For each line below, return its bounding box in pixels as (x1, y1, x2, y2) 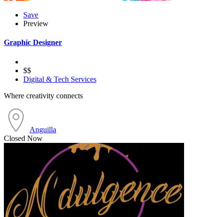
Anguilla (30, 125, 56, 134)
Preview (23, 19, 48, 28)
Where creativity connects (4, 91, 83, 100)
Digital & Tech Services (23, 75, 96, 83)
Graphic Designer (4, 38, 62, 47)
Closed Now (4, 134, 43, 142)
